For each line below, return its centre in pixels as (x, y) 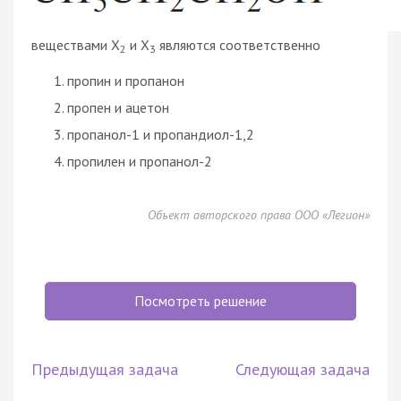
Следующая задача (303, 369)
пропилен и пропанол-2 (140, 161)
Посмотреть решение (200, 300)
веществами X (76, 44)
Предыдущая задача (105, 369)
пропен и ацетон (118, 107)
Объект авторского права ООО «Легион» (259, 214)
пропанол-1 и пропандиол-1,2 (161, 134)
